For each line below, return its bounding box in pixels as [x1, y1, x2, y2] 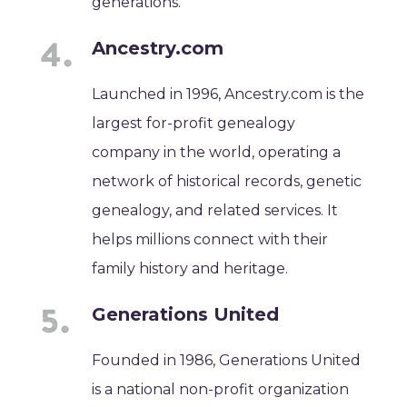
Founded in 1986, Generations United [92, 351, 362, 369]
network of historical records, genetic [92, 172, 362, 190]
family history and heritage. [92, 259, 289, 277]
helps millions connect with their [92, 230, 329, 248]
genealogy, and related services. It [92, 201, 339, 219]
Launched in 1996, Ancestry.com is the [92, 84, 365, 103]
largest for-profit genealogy [92, 114, 296, 132]
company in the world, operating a [92, 143, 342, 161]
